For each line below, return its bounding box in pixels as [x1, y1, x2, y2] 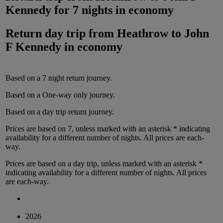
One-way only [42, 91, 88, 100]
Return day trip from [5, 27, 117, 40]
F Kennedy [5, 40, 61, 54]
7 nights [73, 3, 112, 17]
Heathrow [117, 27, 168, 40]
